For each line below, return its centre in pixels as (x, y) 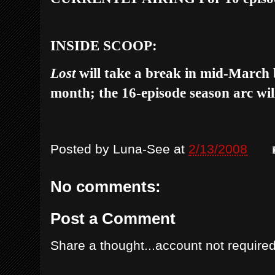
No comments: (106, 186)
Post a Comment (113, 218)
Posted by (82, 149)
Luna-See (141, 149)
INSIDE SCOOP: (104, 45)
